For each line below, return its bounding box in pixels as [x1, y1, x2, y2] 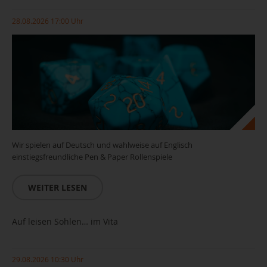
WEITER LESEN [28, 182, 87, 193]
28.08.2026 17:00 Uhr [12, 16, 83, 26]
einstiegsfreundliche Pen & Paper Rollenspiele [12, 151, 172, 162]
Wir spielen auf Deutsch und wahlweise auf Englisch [12, 139, 193, 150]
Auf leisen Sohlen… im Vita [12, 216, 118, 227]
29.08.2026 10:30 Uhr [12, 254, 83, 264]
